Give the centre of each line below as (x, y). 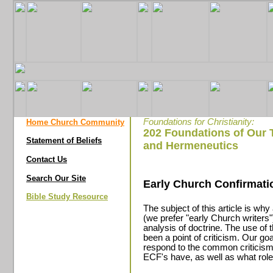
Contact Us (47, 159)
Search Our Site (56, 178)
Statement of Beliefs (64, 140)
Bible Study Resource (67, 197)
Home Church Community (75, 122)
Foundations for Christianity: (199, 122)
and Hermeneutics (191, 146)
